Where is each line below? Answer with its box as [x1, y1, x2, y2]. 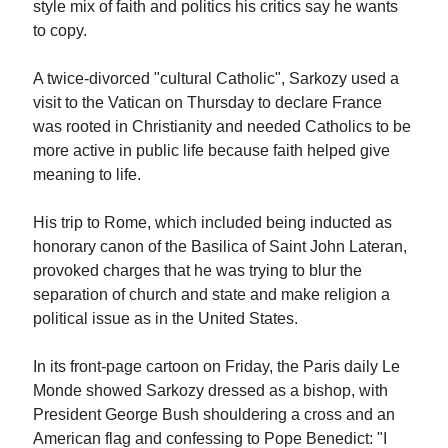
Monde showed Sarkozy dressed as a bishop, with [33, 381, 389, 399]
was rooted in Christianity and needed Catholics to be [33, 117, 412, 135]
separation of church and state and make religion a [33, 285, 391, 303]
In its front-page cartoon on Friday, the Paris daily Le [33, 357, 401, 375]
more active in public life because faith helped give [33, 141, 391, 159]
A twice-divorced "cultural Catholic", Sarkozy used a [33, 69, 400, 87]
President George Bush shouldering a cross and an [33, 405, 396, 423]
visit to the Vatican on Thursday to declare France [33, 93, 383, 111]
